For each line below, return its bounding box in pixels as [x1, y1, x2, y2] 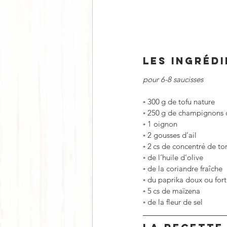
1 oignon [147, 119, 177, 129]
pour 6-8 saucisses [143, 74, 203, 84]
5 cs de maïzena [147, 185, 200, 196]
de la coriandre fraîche [147, 163, 222, 173]
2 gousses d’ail [147, 130, 197, 140]
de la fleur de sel [147, 197, 203, 207]
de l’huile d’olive [147, 152, 203, 162]
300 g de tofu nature [147, 96, 215, 106]
